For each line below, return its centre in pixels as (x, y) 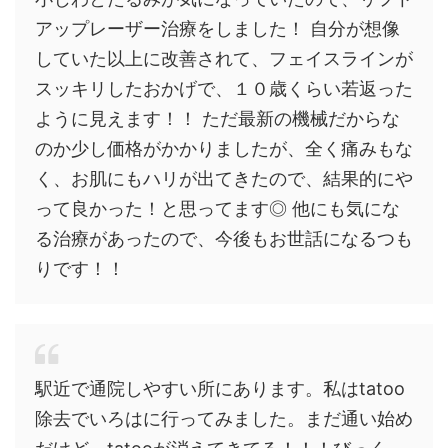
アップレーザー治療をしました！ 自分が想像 (217, 28)
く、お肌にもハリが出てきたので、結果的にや (224, 178)
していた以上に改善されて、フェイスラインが (224, 58)
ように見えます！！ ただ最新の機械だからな (217, 118)
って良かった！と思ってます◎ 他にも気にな (217, 208)
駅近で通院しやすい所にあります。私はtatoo (220, 388)
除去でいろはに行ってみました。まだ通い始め (224, 418)
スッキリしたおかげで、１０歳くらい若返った (224, 88)
